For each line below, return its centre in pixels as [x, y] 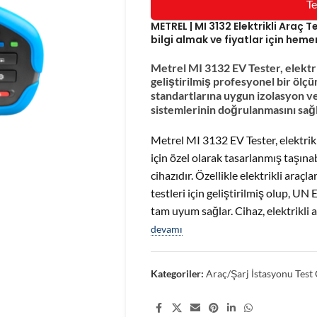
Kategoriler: [177, 273]
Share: [165, 307]
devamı [166, 229]
